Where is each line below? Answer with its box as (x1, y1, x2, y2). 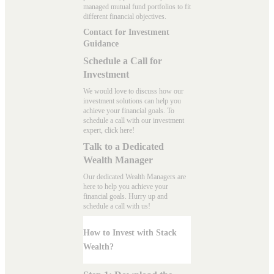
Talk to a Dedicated (83, 141, 164, 152)
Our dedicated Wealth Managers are (83, 172, 186, 181)
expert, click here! (83, 125, 135, 135)
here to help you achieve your (83, 182, 168, 191)
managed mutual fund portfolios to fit (83, 2, 191, 11)
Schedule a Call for (83, 55, 162, 66)
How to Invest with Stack (83, 228, 177, 237)
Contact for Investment (83, 27, 169, 37)
